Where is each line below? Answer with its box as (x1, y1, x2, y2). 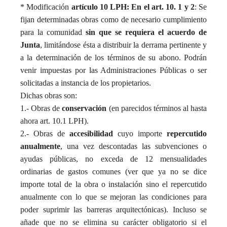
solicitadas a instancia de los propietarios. (20, 79, 151, 87)
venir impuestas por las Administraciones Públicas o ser (20, 66, 207, 74)
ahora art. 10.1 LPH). (20, 117, 89, 125)
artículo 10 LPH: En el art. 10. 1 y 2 (71, 3, 195, 11)
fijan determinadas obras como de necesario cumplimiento (20, 15, 207, 24)
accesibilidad (69, 129, 118, 138)
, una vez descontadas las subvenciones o (60, 142, 207, 150)
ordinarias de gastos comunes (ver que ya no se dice (20, 167, 207, 176)
